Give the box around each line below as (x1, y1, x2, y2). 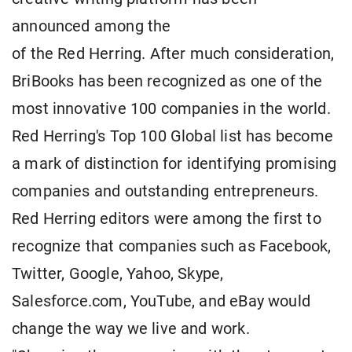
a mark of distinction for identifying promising (12, 155, 337, 174)
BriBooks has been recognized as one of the (12, 72, 323, 91)
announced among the (12, 17, 171, 36)
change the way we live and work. (12, 320, 250, 339)
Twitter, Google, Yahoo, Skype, (12, 265, 224, 284)
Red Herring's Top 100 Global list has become (12, 127, 333, 146)
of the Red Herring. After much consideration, (12, 45, 335, 64)
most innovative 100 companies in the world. (12, 100, 331, 119)
